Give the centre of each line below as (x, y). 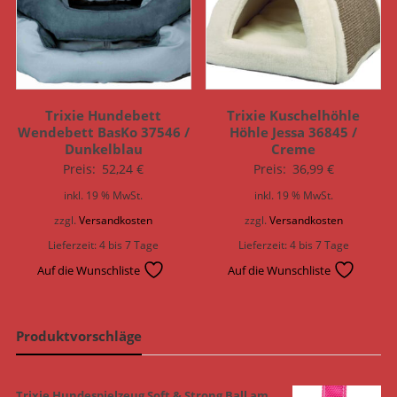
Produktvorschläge (78, 335)
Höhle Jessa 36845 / (294, 132)
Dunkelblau (103, 148)
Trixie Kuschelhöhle (294, 115)
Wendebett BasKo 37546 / (103, 132)
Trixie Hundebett (104, 115)
